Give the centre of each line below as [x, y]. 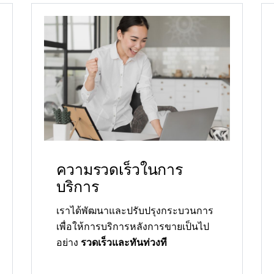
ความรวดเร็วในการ [119, 169]
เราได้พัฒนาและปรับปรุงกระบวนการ [135, 210]
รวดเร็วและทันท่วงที [124, 242]
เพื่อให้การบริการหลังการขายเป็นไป [132, 226]
